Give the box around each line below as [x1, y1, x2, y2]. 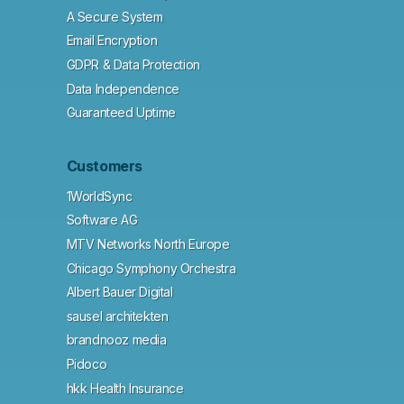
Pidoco [66, 355, 107, 372]
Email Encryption [66, 32, 158, 49]
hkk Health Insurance [66, 380, 184, 396]
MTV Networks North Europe [66, 235, 230, 252]
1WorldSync [66, 188, 133, 204]
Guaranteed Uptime [66, 105, 176, 121]
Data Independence [66, 80, 179, 96]
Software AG [66, 212, 138, 228]
